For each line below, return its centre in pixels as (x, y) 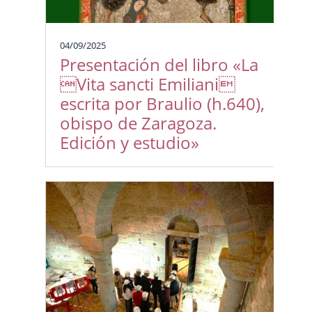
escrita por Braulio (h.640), (162, 103)
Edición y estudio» (129, 142)
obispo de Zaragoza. (138, 123)
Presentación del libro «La (159, 64)
